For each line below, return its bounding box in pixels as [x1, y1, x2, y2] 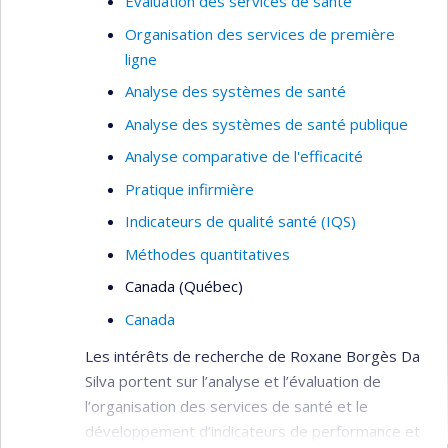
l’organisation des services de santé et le [85, 396, 368, 416]
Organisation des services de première [125, 23, 395, 44]
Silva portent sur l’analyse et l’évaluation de [85, 371, 381, 391]
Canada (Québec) [125, 276, 243, 296]
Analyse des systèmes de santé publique [125, 113, 408, 134]
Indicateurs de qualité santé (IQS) [125, 211, 356, 231]
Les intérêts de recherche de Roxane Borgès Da [85, 346, 420, 366]
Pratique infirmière [125, 178, 254, 199]
